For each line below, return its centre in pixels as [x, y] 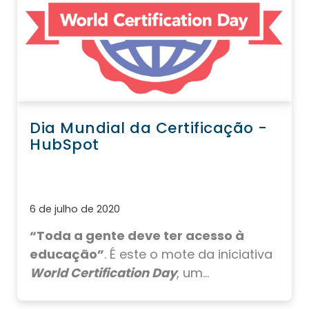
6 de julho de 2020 [75, 209]
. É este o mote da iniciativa [188, 254]
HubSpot [64, 144]
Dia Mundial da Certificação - [149, 128]
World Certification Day [103, 272]
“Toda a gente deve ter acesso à [137, 235]
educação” [67, 254]
